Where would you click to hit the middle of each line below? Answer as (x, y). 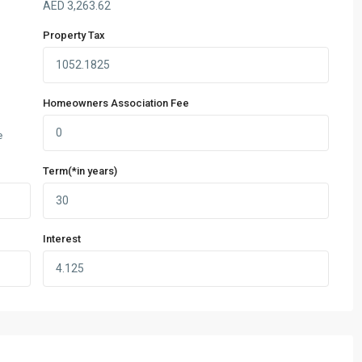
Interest (62, 239)
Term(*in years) (80, 171)
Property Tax (74, 36)
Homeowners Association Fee (116, 103)
